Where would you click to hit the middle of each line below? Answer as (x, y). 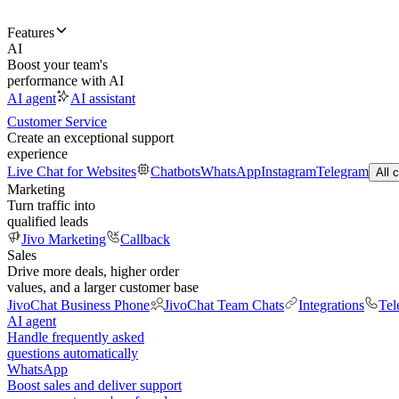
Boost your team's (57, 65)
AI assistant (103, 98)
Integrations (331, 305)
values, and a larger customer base (103, 287)
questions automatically (73, 353)
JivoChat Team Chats (224, 305)
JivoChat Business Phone (78, 305)
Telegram (342, 171)
